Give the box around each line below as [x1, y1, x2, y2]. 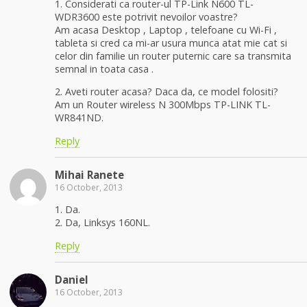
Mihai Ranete [55, 168, 124, 182]
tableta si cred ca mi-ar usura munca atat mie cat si [55, 36, 287, 49]
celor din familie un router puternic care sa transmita [55, 49, 291, 62]
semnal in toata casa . [55, 62, 153, 75]
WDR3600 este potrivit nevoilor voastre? [55, 10, 238, 23]
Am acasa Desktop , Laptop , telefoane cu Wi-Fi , [55, 23, 277, 36]
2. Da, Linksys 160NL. [55, 216, 150, 230]
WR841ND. [55, 111, 103, 125]
